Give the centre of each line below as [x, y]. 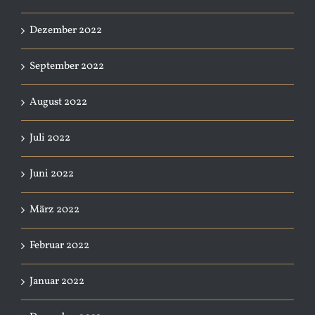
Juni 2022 [52, 174]
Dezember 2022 [66, 30]
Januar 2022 [57, 281]
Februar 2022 [59, 245]
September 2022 [67, 66]
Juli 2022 [50, 138]
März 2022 [54, 210]
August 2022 [58, 102]
